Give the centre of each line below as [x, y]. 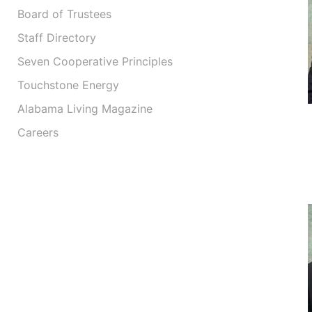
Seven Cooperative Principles [95, 62]
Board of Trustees [64, 14]
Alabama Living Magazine [85, 109]
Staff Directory [57, 38]
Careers [38, 133]
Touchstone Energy [68, 85]
